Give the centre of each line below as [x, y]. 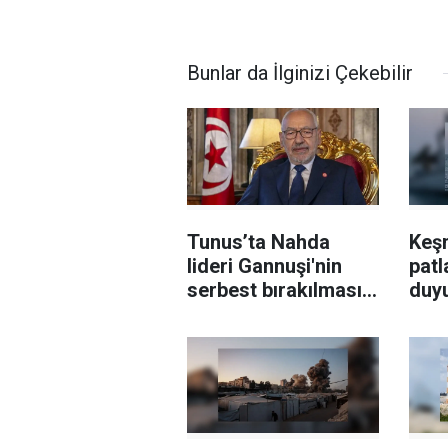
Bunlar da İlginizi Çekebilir [300, 73]
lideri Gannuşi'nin [264, 266]
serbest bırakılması [274, 290]
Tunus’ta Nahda [258, 242]
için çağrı [228, 314]
